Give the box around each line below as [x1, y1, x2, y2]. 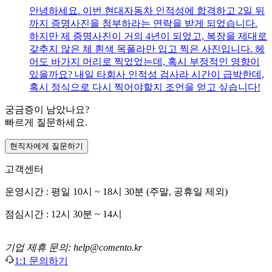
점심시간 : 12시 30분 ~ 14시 [5, 209, 122, 220]
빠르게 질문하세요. [5, 117, 87, 128]
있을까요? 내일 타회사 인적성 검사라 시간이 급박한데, [29, 69, 264, 80]
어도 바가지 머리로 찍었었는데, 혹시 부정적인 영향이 [29, 56, 260, 67]
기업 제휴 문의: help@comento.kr [5, 242, 142, 253]
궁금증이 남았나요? [5, 104, 89, 115]
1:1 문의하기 [15, 256, 68, 267]
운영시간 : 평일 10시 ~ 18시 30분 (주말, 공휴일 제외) [5, 186, 228, 197]
